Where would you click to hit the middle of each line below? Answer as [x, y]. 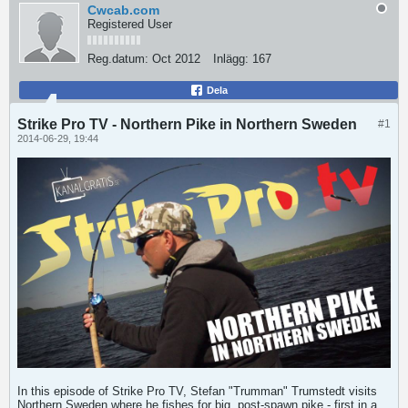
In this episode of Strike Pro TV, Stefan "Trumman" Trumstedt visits [197, 391]
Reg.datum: [118, 59]
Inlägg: [231, 59]
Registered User [130, 24]
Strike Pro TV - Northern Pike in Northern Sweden [187, 124]
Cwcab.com [123, 10]
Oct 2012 [176, 59]
